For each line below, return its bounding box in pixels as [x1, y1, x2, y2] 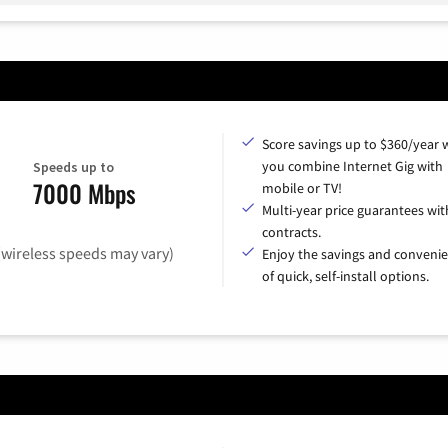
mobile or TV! [262, 178, 342, 197]
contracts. [262, 222, 321, 241]
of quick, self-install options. [262, 266, 429, 285]
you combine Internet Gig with [262, 156, 443, 175]
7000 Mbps [33, 175, 136, 212]
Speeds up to [33, 158, 114, 177]
